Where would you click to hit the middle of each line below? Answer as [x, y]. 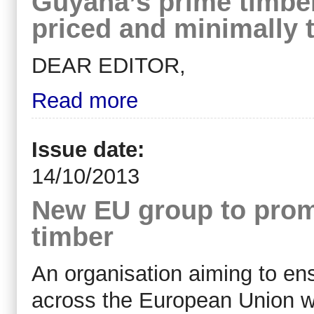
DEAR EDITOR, [109, 65]
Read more [85, 100]
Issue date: [91, 150]
